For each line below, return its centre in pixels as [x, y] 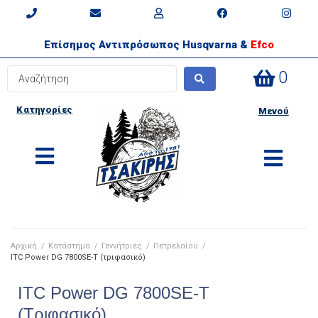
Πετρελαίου [176, 246]
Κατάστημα [69, 246]
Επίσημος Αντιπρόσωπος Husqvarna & [147, 45]
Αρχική [24, 246]
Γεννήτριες [122, 246]
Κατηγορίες [45, 110]
